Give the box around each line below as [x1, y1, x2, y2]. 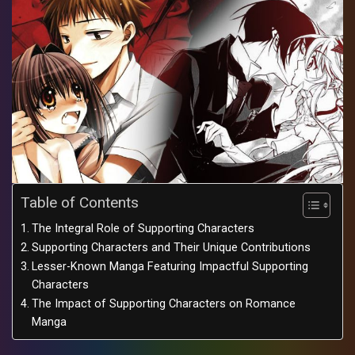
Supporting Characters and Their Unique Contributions [31, 241, 311, 255]
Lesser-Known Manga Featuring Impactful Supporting [31, 260, 308, 274]
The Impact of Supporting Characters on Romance [31, 297, 296, 311]
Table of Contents [21, 193, 139, 212]
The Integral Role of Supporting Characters [31, 222, 254, 236]
